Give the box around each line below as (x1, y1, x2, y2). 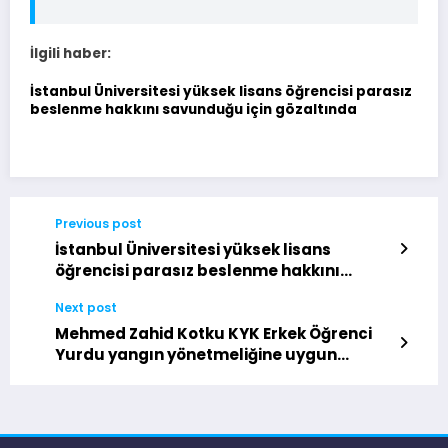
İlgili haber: (30, 43, 111, 63)
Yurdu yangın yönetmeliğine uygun (55, 343, 337, 365)
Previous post (55, 214, 142, 232)
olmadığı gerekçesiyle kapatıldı (55, 364, 313, 386)
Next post (55, 298, 117, 316)
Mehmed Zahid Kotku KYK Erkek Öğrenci (55, 322, 372, 344)
